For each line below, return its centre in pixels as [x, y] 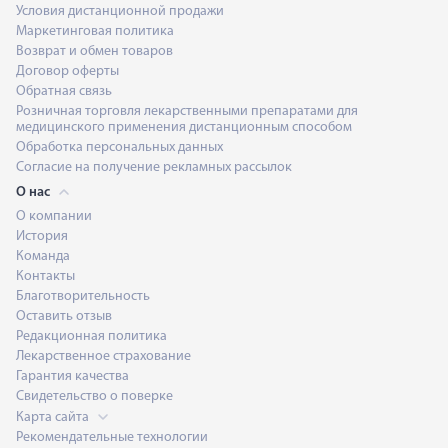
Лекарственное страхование [103, 356]
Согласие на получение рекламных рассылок [154, 167]
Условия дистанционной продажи [120, 11]
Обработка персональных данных [119, 147]
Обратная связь [64, 91]
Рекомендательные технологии [112, 437]
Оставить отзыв [64, 316]
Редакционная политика [91, 336]
